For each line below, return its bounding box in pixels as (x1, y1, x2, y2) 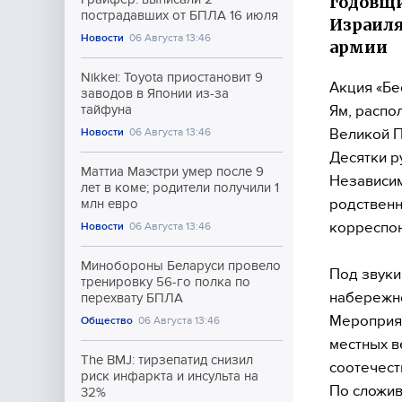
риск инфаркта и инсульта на (81, 369, 258, 383)
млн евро (81, 197, 138, 211)
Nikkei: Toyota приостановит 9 (81, 70, 263, 84)
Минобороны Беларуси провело (81, 258, 281, 273)
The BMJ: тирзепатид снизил (81, 353, 253, 367)
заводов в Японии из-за (81, 86, 229, 100)
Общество (81, 314, 133, 327)
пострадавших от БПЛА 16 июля (81, 8, 278, 22)
